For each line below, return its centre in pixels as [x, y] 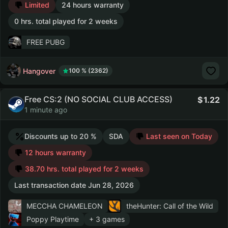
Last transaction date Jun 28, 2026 [74, 185]
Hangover [39, 71]
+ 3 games [107, 219]
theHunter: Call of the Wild [170, 206]
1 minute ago [46, 110]
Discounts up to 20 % [61, 136]
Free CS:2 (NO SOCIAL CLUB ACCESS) [98, 99]
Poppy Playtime [53, 219]
